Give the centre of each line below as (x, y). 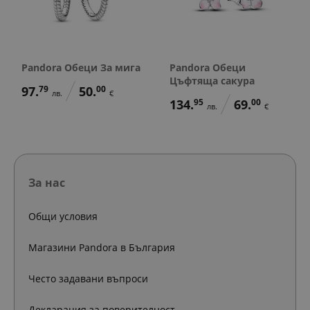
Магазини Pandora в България (102, 247)
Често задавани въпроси (88, 278)
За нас (47, 182)
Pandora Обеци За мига (81, 67)
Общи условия (63, 216)
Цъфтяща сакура (212, 80)
